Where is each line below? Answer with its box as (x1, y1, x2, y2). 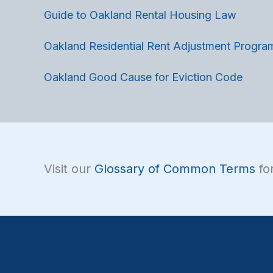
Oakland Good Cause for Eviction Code (44, 70, 243, 83)
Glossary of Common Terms (94, 161, 255, 176)
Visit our (44, 161, 94, 176)
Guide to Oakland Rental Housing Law (44, 9, 236, 22)
